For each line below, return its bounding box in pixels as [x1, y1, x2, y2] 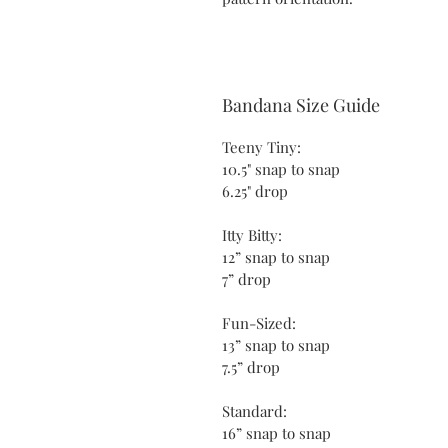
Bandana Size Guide [222, 92, 380, 117]
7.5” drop [222, 356, 280, 377]
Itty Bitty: [222, 224, 282, 245]
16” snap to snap [222, 422, 331, 443]
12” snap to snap [222, 246, 330, 267]
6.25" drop [222, 180, 288, 201]
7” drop [222, 268, 271, 289]
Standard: [222, 400, 287, 421]
